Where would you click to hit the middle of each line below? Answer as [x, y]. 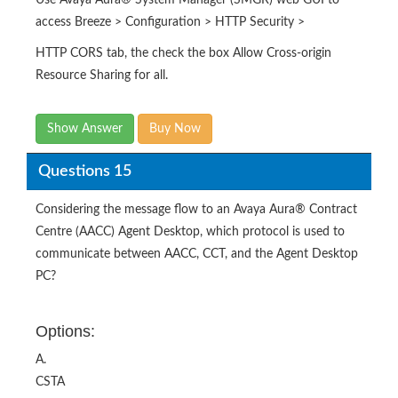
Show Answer [85, 129]
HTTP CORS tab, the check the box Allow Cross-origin [183, 53]
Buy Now [175, 129]
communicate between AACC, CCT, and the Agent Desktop [197, 254]
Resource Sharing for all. [102, 76]
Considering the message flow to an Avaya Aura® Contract [196, 210]
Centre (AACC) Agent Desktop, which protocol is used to [190, 232]
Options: [65, 331]
